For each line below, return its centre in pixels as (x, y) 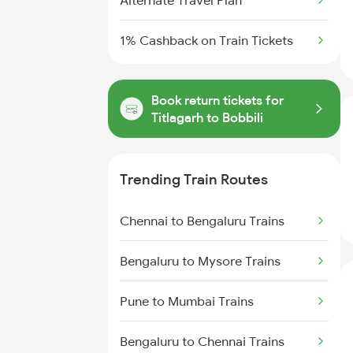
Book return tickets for (217, 100)
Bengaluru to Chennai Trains (202, 341)
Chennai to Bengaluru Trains (202, 221)
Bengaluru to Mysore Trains (200, 261)
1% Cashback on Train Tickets (206, 40)
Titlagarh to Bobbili (207, 117)
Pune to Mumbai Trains (187, 301)
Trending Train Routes (194, 179)
